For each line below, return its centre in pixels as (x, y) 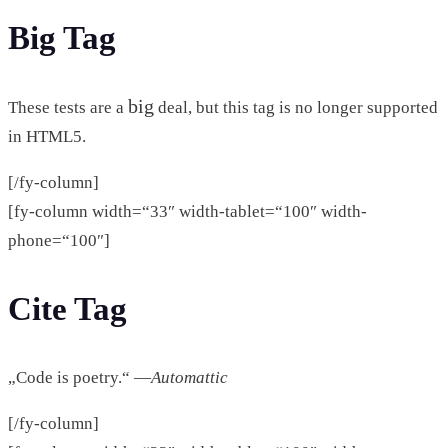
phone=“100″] (59, 240)
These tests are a (68, 107)
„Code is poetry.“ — (79, 377)
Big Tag (62, 38)
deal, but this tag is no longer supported (296, 107)
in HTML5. (47, 136)
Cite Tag (67, 308)
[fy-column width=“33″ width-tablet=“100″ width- (187, 211)
